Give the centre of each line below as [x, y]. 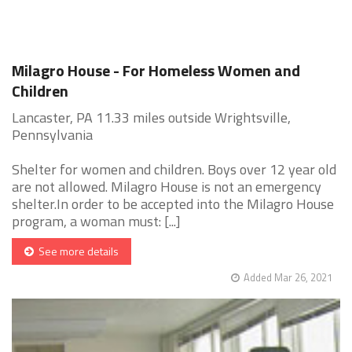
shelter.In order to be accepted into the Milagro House [173, 204]
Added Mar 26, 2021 [288, 278]
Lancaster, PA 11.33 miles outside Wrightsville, [151, 118]
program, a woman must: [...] [96, 222]
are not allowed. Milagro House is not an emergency [167, 187]
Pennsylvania [52, 135]
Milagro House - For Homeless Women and [156, 71]
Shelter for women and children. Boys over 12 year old [174, 170]
